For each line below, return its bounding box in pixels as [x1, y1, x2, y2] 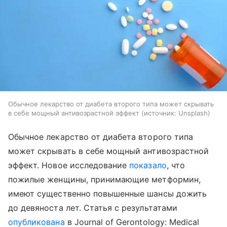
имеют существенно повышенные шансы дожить [8, 188, 207, 199]
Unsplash [178, 109, 208, 118]
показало [129, 160, 167, 171]
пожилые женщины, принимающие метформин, [8, 174, 201, 185]
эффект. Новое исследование [8, 160, 130, 171]
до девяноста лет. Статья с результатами [8, 203, 177, 213]
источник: [144, 109, 176, 118]
